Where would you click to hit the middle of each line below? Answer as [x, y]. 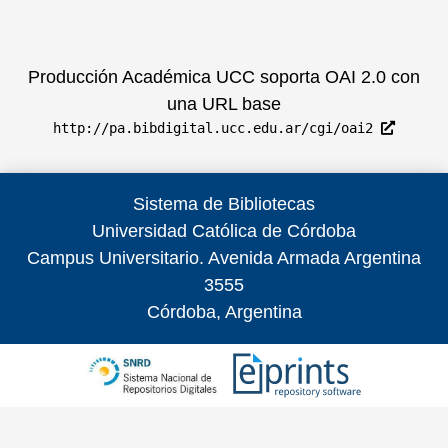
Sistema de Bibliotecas [224, 203]
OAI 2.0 [355, 76]
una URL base [224, 103]
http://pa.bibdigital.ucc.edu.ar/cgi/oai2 [217, 127]
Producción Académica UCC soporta [176, 76]
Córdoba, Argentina [224, 311]
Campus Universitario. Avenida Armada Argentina [224, 257]
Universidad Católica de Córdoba [224, 230]
